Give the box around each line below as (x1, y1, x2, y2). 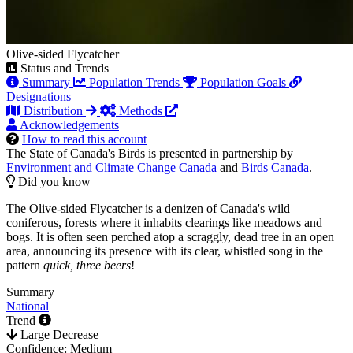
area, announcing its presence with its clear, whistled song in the (6, 244, 323, 258)
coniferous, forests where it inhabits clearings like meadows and (6, 216, 322, 230)
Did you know (18, 175, 91, 189)
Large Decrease (20, 328, 98, 342)
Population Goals (200, 76, 286, 90)
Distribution (24, 104, 83, 118)
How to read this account (22, 132, 147, 147)
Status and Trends (20, 61, 109, 76)
